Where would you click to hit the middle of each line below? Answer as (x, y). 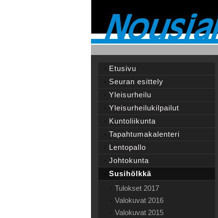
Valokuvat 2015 (139, 212)
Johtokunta (129, 160)
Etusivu (123, 68)
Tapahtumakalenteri (144, 134)
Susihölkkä (130, 173)
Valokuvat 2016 (139, 200)
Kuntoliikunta (132, 121)
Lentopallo (127, 147)
